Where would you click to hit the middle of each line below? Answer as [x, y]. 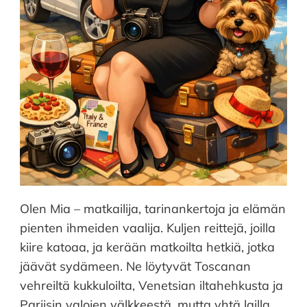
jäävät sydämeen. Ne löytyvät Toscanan [135, 266]
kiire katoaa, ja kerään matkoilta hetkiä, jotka [147, 247]
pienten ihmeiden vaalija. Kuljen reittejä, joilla [148, 228]
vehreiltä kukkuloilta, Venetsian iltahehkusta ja [151, 285]
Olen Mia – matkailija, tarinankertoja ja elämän [153, 208]
